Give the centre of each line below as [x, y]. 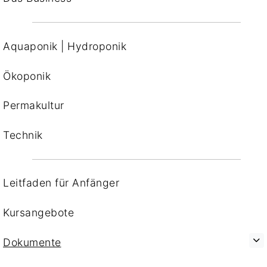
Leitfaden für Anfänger [61, 183]
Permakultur [34, 105]
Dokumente [32, 242]
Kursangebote [38, 213]
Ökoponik [27, 76]
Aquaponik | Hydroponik [65, 46]
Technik [23, 135]
